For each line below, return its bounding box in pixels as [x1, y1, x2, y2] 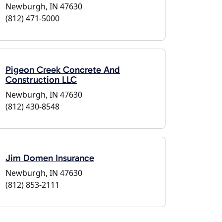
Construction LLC [5, 74, 77, 85]
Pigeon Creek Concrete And [5, 64, 120, 75]
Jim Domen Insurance [5, 152, 94, 164]
